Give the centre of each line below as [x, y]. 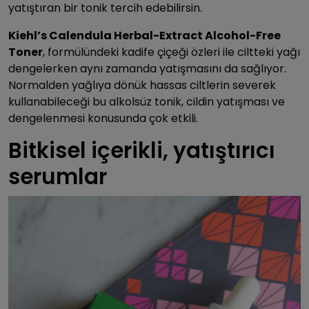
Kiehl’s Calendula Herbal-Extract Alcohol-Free [144, 35]
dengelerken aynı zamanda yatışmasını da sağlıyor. [147, 68]
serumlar [58, 177]
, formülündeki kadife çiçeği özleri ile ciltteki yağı [171, 52]
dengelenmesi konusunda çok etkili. [103, 118]
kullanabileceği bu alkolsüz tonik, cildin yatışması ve [147, 101]
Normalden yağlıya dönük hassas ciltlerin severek [142, 85]
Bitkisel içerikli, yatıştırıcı [142, 150]
